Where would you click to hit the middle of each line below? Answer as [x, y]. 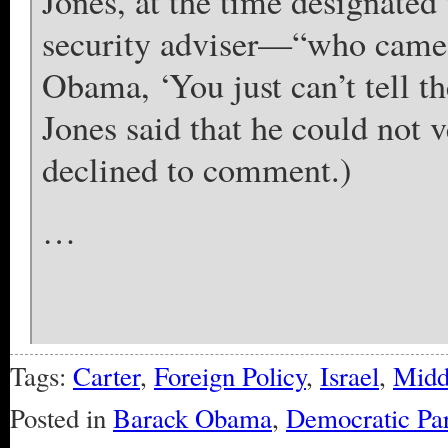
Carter [106, 376]
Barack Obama [192, 418]
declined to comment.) [196, 169]
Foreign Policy [230, 376]
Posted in [61, 418]
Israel [349, 376]
